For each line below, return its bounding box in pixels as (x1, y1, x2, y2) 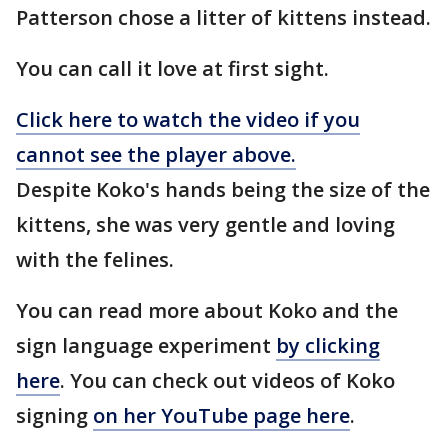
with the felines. (16, 246, 174, 274)
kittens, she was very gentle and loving (16, 211, 395, 239)
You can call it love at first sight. (16, 55, 329, 83)
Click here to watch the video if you (16, 106, 360, 134)
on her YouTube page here (93, 402, 350, 430)
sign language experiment (16, 332, 276, 360)
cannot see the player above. (16, 141, 296, 169)
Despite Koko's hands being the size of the (16, 176, 430, 204)
